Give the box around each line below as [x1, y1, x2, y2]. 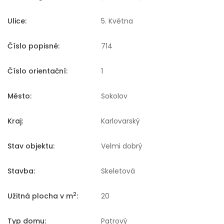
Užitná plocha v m [7, 191, 73, 201]
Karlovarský [100, 116, 140, 126]
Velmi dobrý [100, 141, 142, 151]
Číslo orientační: [7, 66, 67, 76]
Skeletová [100, 166, 135, 176]
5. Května [100, 16, 133, 26]
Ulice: [7, 16, 26, 26]
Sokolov [100, 91, 127, 101]
